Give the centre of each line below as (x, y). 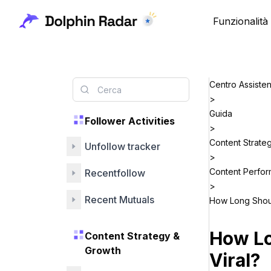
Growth (103, 250)
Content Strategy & (132, 236)
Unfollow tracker (122, 146)
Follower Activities (130, 121)
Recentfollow (115, 173)
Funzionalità (240, 21)
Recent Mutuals (119, 200)
